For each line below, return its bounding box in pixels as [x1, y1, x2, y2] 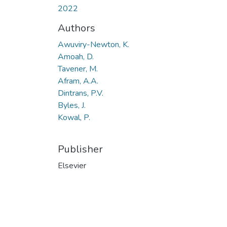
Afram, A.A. [58, 75, 98, 87]
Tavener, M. [58, 63, 98, 74]
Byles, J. [58, 99, 86, 111]
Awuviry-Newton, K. [58, 39, 129, 50]
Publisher [58, 142, 103, 156]
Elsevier [58, 160, 86, 171]
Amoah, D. [58, 51, 94, 62]
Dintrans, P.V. [58, 87, 103, 99]
